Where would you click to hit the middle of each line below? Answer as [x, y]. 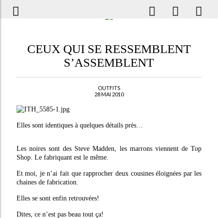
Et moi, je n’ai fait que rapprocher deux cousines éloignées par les [109, 173]
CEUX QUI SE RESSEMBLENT [109, 49]
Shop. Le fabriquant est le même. [62, 157]
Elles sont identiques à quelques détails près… [80, 125]
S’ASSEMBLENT [109, 63]
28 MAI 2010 [109, 94]
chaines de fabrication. [47, 182]
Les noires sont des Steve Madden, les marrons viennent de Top [109, 149]
